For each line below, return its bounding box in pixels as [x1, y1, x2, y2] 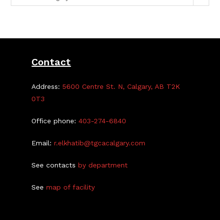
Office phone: [31, 117, 79, 125]
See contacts [31, 161, 79, 169]
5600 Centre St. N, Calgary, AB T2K [62, 82, 181, 90]
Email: [31, 139, 55, 147]
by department [78, 161, 128, 169]
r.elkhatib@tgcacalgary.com [54, 139, 146, 147]
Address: [31, 82, 63, 90]
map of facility [46, 183, 95, 191]
